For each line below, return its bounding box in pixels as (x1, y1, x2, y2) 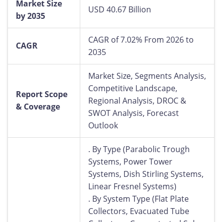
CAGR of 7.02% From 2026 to (88, 34, 194, 45)
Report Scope (16, 89, 67, 100)
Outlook (88, 120, 118, 131)
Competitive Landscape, (88, 83, 177, 94)
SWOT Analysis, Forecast (88, 108, 179, 118)
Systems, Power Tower (88, 156, 172, 167)
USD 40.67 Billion (88, 4, 151, 15)
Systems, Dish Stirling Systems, (88, 168, 204, 179)
